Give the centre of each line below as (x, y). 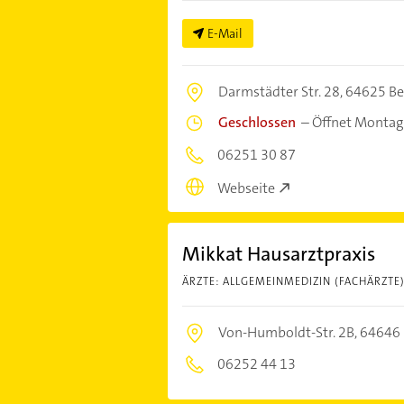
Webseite (246, 188)
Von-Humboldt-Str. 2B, (289, 332)
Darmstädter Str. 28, (281, 92)
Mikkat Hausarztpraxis (278, 253)
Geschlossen (257, 123)
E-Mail (225, 34)
